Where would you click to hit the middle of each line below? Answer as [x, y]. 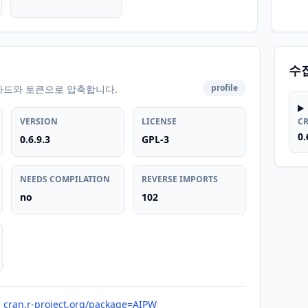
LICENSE [159, 121]
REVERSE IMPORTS [180, 179]
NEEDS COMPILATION [65, 179]
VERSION [39, 121]
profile [225, 88]
